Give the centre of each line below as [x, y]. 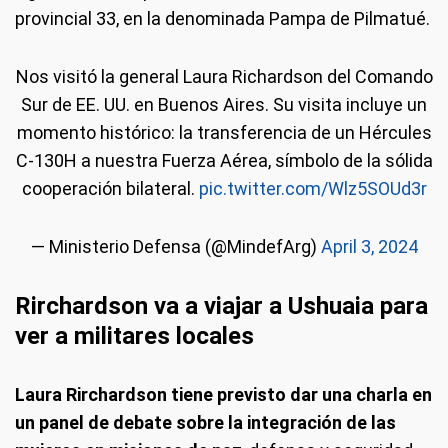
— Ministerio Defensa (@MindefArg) [175, 246]
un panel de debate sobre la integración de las [205, 422]
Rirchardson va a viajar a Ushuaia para [221, 306]
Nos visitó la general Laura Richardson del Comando [224, 76]
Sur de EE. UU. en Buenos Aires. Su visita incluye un [224, 104]
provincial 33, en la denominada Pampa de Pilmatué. [222, 18]
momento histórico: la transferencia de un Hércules [224, 132]
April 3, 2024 [369, 246]
